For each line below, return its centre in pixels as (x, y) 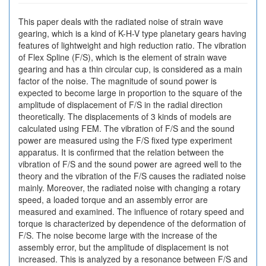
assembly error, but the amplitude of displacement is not (123, 247)
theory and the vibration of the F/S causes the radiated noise (132, 176)
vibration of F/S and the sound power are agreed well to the (130, 164)
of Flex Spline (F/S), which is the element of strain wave (123, 57)
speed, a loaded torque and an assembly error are (113, 199)
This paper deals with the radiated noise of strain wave (121, 21)
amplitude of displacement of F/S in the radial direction (121, 104)
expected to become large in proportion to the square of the (130, 93)
